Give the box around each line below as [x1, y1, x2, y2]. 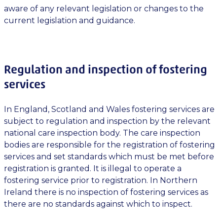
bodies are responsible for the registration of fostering [4, 140, 215, 149]
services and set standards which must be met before [4, 152, 214, 161]
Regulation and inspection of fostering [4, 62, 207, 76]
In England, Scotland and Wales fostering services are [4, 105, 215, 114]
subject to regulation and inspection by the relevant [4, 116, 211, 126]
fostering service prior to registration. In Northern [4, 176, 197, 185]
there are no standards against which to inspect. [4, 199, 194, 209]
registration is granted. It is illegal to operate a [4, 164, 182, 173]
